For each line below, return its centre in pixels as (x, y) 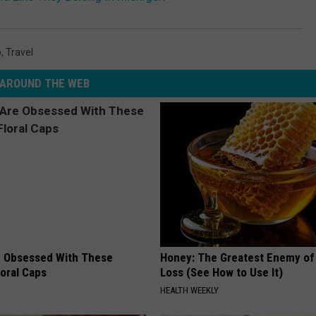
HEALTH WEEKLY (190, 291)
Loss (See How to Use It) (222, 273)
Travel (19, 53)
